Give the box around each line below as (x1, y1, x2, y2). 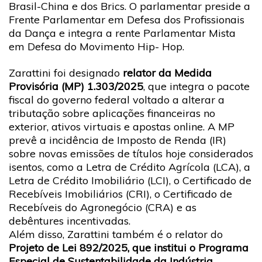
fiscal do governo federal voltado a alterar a (9, 93, 225, 106)
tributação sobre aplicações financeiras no (9, 106, 215, 120)
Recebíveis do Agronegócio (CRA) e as (9, 201, 196, 214)
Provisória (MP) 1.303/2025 (9, 80, 143, 93)
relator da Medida (123, 66, 212, 80)
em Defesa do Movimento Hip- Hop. (9, 39, 184, 53)
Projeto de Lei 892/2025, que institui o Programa (9, 241, 249, 254)
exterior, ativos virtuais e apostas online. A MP (9, 120, 235, 133)
